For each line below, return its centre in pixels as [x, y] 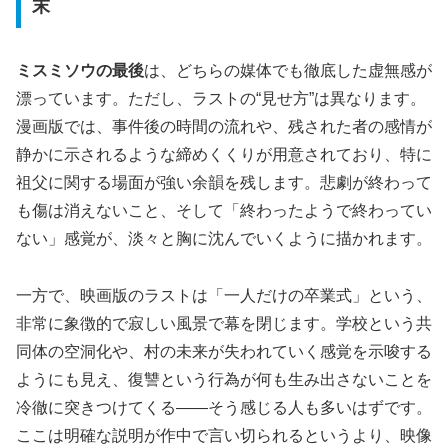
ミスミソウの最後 [80, 71]
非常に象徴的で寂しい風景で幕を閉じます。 [176, 324]
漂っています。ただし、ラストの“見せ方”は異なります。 [221, 99]
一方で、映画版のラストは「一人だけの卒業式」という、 [224, 296]
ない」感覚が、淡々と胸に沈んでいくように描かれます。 [224, 239]
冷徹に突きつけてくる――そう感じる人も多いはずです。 [224, 408]
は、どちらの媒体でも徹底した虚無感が [288, 71]
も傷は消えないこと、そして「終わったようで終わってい [224, 211]
